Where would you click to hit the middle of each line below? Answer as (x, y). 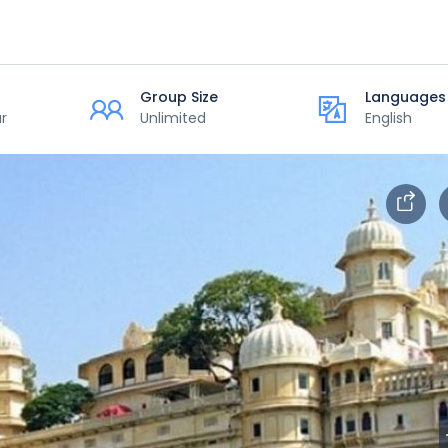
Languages (405, 97)
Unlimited (173, 118)
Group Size (179, 97)
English (388, 118)
